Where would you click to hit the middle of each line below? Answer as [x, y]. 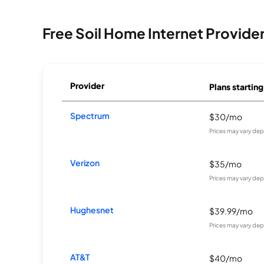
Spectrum [90, 115]
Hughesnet [92, 210]
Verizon [85, 163]
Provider [88, 85]
